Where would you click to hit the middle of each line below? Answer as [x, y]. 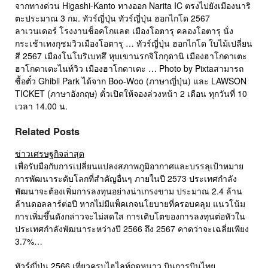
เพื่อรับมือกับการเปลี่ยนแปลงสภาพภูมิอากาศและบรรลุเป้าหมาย [129, 166]
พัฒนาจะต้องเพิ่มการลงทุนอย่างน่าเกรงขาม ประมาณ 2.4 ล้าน [129, 191]
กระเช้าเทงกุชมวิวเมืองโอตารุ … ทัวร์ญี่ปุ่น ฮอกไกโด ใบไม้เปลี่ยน [134, 43]
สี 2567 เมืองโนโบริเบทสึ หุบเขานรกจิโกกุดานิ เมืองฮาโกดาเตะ [131, 56]
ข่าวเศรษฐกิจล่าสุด [50, 153]
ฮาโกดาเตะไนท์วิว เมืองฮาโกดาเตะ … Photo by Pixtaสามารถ [129, 68]
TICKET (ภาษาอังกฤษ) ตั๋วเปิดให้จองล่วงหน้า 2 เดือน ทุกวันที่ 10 [131, 94]
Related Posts [47, 132]
